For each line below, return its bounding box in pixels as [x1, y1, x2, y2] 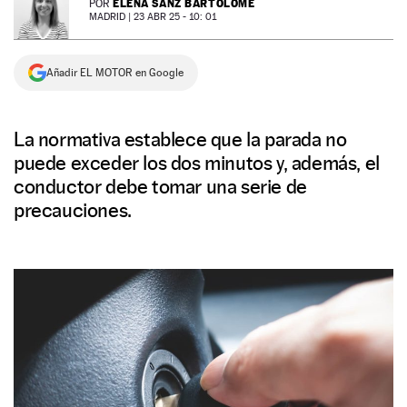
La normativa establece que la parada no [14, 127, 347, 151]
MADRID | [89, 11, 134, 23]
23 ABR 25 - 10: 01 [134, 11, 216, 23]
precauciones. [14, 198, 132, 222]
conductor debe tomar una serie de [14, 174, 307, 198]
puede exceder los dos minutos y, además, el [14, 151, 380, 174]
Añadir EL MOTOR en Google [46, 66, 184, 79]
